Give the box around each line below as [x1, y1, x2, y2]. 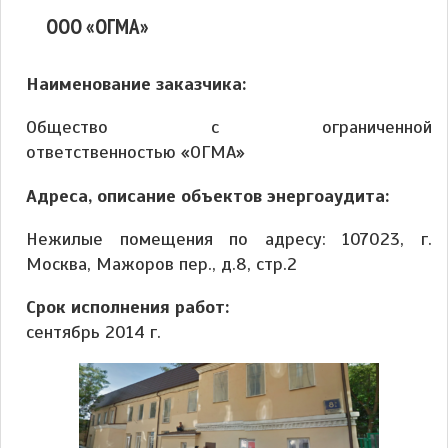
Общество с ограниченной [26, 116, 432, 139]
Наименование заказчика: [26, 73, 246, 96]
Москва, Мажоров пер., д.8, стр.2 [26, 252, 297, 275]
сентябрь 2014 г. [26, 320, 161, 343]
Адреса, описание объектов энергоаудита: [26, 184, 389, 207]
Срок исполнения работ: [26, 295, 229, 318]
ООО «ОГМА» [46, 13, 149, 40]
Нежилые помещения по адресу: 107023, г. [26, 227, 432, 250]
